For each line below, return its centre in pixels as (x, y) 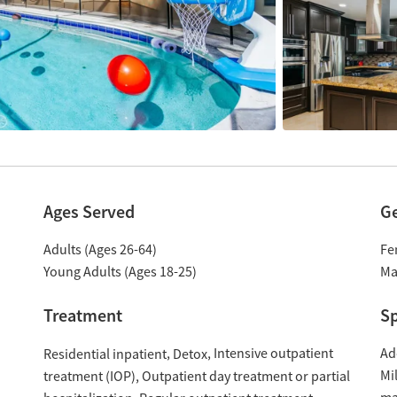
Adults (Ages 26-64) (100, 250)
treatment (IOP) (89, 376)
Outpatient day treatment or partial (245, 376)
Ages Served (89, 212)
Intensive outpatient (273, 354)
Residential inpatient (105, 354)
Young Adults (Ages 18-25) (120, 272)
